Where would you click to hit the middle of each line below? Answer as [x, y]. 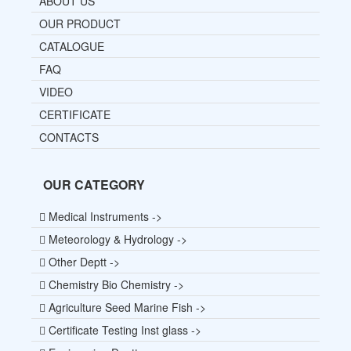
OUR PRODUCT [80, 24]
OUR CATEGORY [94, 185]
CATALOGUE [72, 47]
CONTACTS [69, 138]
